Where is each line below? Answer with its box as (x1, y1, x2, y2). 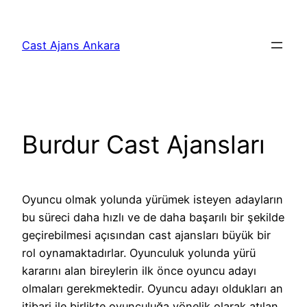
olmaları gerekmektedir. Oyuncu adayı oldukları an (22, 282, 283, 296)
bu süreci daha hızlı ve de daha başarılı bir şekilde (22, 210, 284, 225)
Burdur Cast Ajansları (22, 130, 265, 160)
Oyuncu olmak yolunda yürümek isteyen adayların (22, 193, 283, 207)
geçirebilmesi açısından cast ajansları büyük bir (22, 228, 271, 243)
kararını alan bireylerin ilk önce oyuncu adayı (22, 264, 256, 278)
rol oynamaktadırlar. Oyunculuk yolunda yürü (22, 246, 256, 260)
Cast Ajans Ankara (22, 38, 120, 53)
